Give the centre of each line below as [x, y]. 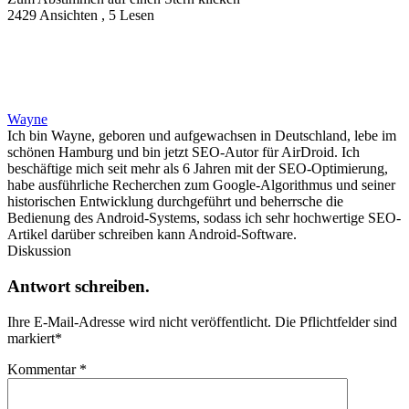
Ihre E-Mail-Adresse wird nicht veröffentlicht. [139, 321]
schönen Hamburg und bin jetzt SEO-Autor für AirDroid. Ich [184, 152]
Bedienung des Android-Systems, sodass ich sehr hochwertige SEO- [204, 218]
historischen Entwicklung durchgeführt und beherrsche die [175, 202]
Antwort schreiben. [79, 286]
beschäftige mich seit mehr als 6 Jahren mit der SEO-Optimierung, [198, 169]
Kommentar [43, 369]
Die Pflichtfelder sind [334, 321]
